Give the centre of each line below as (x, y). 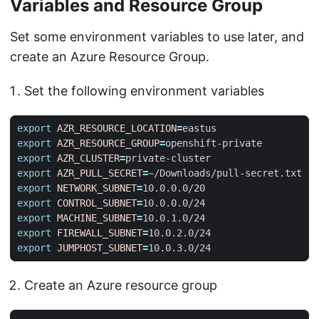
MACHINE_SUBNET (97, 218)
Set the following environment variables (144, 90)
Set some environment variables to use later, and (157, 36)
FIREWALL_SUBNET (100, 232)
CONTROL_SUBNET (97, 203)
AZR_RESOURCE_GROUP (108, 143)
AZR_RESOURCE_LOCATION (117, 128)
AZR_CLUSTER (88, 158)
